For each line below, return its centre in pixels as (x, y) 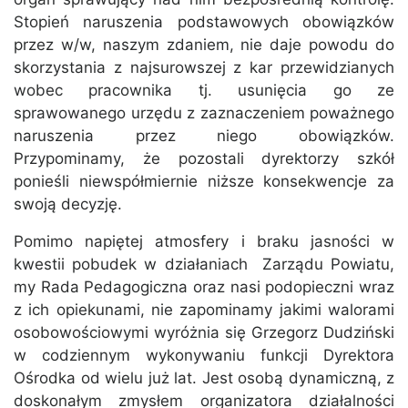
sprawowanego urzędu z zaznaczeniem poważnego (204, 113)
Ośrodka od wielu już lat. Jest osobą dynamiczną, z (204, 378)
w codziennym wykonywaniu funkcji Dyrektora (204, 356)
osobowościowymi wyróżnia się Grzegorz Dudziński (204, 333)
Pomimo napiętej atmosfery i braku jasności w (204, 242)
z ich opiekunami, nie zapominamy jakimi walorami (204, 310)
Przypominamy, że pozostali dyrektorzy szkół (204, 159)
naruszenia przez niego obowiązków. (204, 136)
